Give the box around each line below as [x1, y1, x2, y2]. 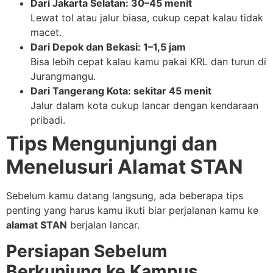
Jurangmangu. [30, 70, 96, 83]
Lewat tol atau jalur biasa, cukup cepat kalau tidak [30, 12, 263, 24]
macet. [30, 26, 62, 39]
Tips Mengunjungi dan [6, 132, 218, 156]
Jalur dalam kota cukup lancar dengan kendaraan [30, 99, 258, 112]
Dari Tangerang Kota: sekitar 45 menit [30, 85, 211, 97]
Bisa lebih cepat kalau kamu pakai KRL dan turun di [30, 55, 266, 68]
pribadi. [30, 114, 65, 127]
